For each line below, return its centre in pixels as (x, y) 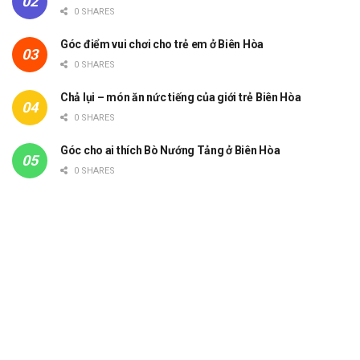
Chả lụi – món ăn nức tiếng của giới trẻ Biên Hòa (181, 98)
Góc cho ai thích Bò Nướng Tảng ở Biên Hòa (170, 151)
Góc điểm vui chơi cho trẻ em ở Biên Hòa (162, 45)
